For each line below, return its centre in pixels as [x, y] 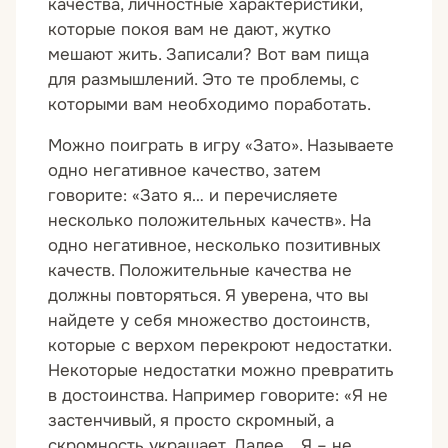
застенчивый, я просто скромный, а [191, 420]
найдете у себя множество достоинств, [208, 320]
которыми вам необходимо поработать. [209, 104]
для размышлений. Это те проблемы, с [203, 79]
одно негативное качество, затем [184, 170]
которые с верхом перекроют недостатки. [219, 345]
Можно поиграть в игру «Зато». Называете [221, 145]
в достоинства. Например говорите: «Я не [218, 395]
